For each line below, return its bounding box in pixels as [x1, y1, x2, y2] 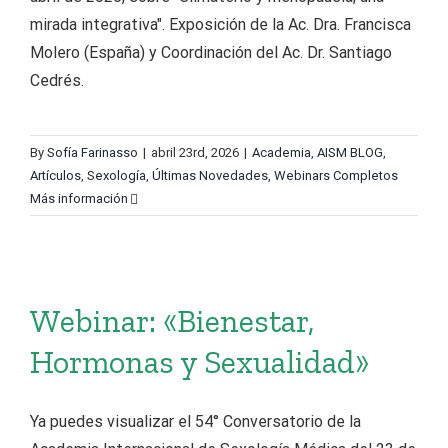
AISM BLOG [317, 145, 383, 160]
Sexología [87, 168, 146, 183]
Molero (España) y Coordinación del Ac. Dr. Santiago [30, 43, 392, 62]
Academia [252, 145, 311, 160]
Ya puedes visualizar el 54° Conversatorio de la [30, 412, 361, 431]
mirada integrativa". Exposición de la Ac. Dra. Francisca [30, 15, 411, 34]
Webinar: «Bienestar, [30, 302, 314, 340]
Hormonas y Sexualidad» [30, 343, 369, 381]
